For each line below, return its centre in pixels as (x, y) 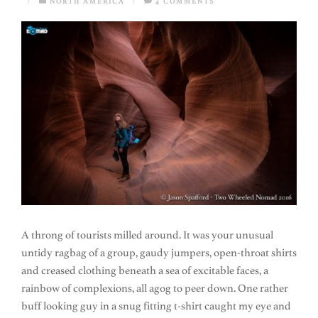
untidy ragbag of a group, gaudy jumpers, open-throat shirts (159, 253)
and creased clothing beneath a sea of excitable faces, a (145, 271)
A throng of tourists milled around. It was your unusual (147, 235)
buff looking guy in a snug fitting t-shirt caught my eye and (156, 306)
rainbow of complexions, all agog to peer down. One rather (155, 289)
